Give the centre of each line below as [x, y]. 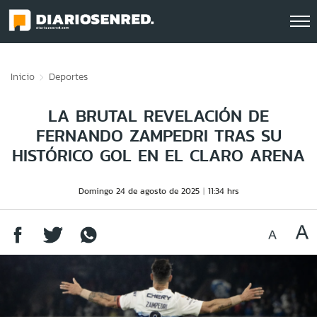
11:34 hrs [223, 191]
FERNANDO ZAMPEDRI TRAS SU [158, 136]
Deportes [68, 76]
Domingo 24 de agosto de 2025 [139, 191]
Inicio [23, 76]
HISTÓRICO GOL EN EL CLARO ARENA [158, 155]
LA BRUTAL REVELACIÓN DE [158, 116]
